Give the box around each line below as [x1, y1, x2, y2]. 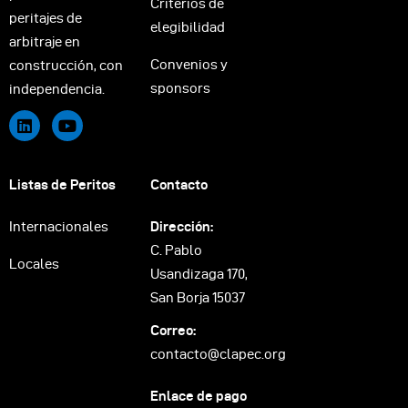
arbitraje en [9, 35, 80, 50]
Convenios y [150, 56, 228, 72]
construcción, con [9, 58, 123, 74]
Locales [9, 257, 59, 272]
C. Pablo [150, 243, 202, 259]
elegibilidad [150, 19, 225, 35]
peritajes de [9, 11, 82, 26]
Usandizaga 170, [150, 267, 248, 282]
